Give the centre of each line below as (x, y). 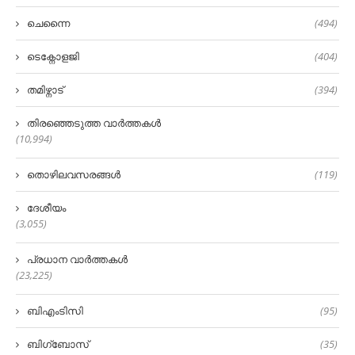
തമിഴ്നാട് (45, 90)
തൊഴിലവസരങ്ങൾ (74, 175)
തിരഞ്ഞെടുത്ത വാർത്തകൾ (94, 123)
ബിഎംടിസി (55, 311)
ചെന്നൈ (48, 23)
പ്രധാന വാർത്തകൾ (77, 260)
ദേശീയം (46, 208)
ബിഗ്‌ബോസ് (58, 344)
